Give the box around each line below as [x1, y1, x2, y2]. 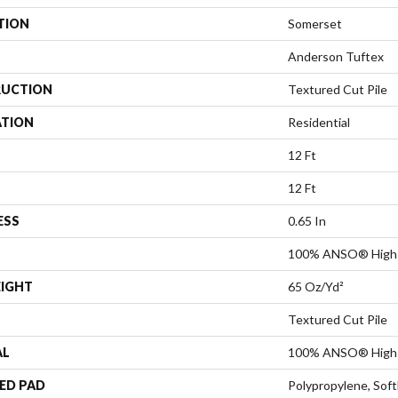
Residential [288, 114, 350, 130]
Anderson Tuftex [288, 48, 384, 64]
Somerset [288, 15, 342, 31]
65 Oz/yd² [288, 278, 344, 294]
